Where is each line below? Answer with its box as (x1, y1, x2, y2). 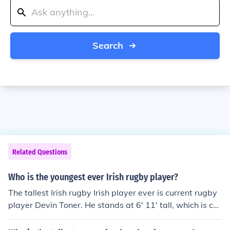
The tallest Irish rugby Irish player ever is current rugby (8, 187, 217, 198)
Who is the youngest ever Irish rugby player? (8, 171, 178, 183)
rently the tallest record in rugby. (8, 212, 132, 222)
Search (92, 40, 123, 51)
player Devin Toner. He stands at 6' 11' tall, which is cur (8, 200, 221, 210)
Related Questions (12, 148, 67, 157)
